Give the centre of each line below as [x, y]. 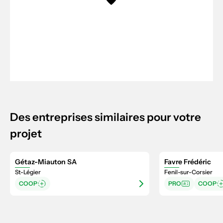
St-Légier [28, 172]
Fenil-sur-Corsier [188, 172]
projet [26, 134]
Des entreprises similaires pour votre [106, 117]
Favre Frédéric [188, 162]
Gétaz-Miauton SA [46, 162]
